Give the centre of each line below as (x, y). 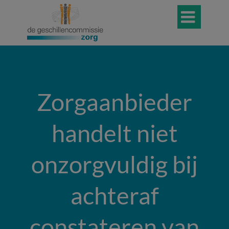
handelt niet (114, 133)
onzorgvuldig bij (114, 164)
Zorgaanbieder (114, 102)
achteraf (114, 195)
